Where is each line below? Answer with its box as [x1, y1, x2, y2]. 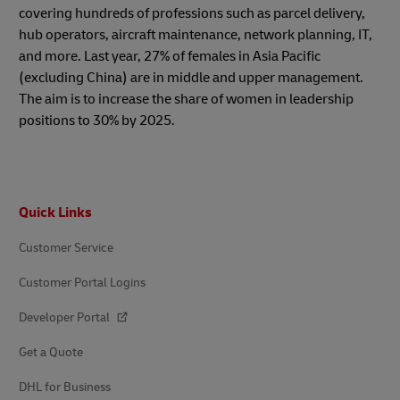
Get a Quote [19, 344, 83, 360]
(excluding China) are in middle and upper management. [19, 68, 363, 87]
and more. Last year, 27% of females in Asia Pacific [19, 46, 321, 65]
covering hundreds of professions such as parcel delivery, [19, 4, 365, 22]
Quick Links [19, 203, 92, 221]
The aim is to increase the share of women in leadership [19, 89, 354, 108]
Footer [18, 196, 42, 207]
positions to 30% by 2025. [19, 111, 178, 129]
